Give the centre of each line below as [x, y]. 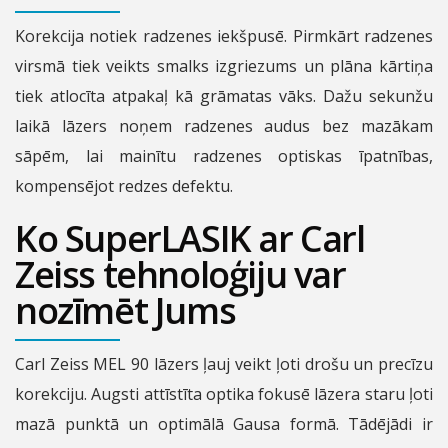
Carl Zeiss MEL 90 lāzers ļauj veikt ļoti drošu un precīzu [224, 364]
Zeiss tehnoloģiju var [180, 275]
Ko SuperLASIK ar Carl [190, 239]
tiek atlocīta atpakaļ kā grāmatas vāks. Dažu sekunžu [224, 96]
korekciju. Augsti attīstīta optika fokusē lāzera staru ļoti [224, 394]
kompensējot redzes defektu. [124, 186]
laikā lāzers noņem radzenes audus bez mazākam [224, 126]
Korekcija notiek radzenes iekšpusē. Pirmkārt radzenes [224, 36]
